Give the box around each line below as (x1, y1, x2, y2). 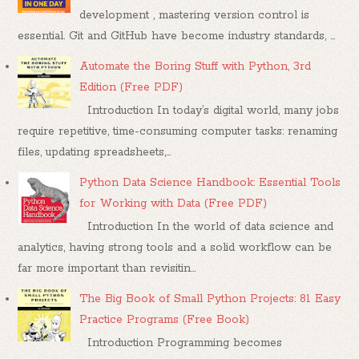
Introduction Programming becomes (79, 336, 283, 351)
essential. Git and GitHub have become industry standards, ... (18, 28, 336, 43)
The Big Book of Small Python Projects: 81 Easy (79, 292, 341, 307)
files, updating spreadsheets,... (18, 144, 171, 159)
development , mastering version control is (79, 7, 310, 22)
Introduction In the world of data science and (79, 220, 334, 235)
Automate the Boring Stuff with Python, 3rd (79, 58, 312, 74)
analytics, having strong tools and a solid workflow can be (18, 240, 333, 256)
